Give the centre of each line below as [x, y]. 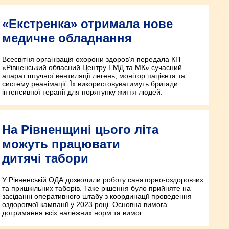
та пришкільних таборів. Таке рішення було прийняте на [96, 188]
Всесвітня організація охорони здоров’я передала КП [91, 60]
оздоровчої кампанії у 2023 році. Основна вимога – [88, 205]
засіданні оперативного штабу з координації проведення [97, 197]
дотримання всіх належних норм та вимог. [73, 213]
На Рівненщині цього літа [80, 130]
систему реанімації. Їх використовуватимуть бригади [90, 84]
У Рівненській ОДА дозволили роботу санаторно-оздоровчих [103, 180]
